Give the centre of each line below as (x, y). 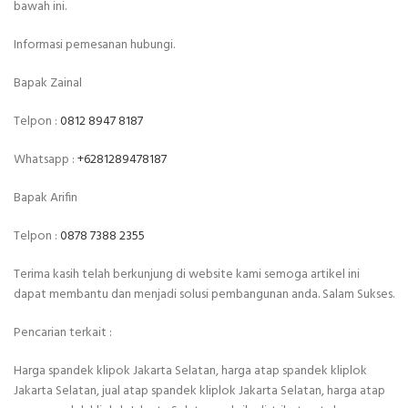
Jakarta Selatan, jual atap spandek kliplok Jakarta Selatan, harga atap (199, 392)
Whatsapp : (46, 160)
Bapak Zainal (48, 84)
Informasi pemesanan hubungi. (94, 46)
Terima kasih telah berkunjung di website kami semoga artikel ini (187, 275)
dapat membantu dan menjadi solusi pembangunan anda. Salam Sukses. (204, 295)
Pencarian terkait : (63, 333)
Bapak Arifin (46, 199)
